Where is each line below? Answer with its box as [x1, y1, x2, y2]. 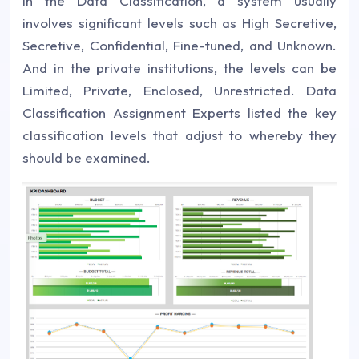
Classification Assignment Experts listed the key [22, 104, 337, 122]
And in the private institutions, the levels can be [22, 59, 337, 77]
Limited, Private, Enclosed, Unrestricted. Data [22, 82, 337, 99]
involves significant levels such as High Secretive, [22, 14, 337, 32]
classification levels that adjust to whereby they [22, 127, 337, 144]
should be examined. [22, 149, 151, 167]
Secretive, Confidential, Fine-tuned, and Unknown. [22, 37, 337, 54]
